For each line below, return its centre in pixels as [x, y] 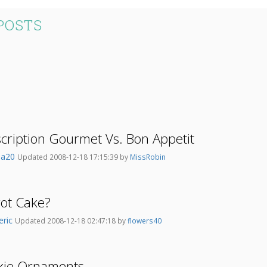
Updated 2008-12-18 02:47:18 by [71, 221]
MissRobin [148, 157]
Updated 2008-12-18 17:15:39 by [74, 157]
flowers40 [145, 221]
